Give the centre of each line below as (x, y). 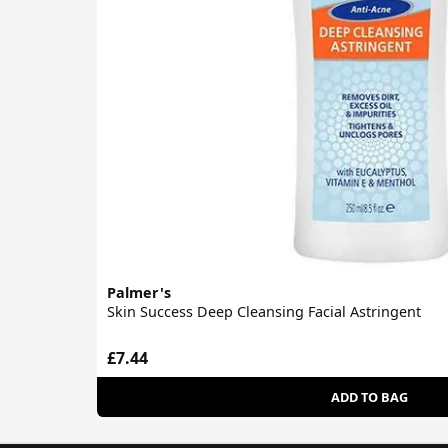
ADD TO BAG (369, 396)
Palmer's (139, 293)
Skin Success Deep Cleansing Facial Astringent (264, 312)
